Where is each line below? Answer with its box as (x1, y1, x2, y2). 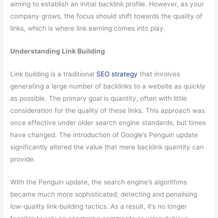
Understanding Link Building (10, 47, 106, 55)
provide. (10, 155, 36, 163)
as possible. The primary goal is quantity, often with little (10, 94, 187, 102)
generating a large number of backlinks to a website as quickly (10, 82, 206, 90)
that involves (138, 70, 181, 78)
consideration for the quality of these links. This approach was (10, 106, 205, 114)
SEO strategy (96, 70, 138, 78)
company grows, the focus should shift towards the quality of (10, 12, 203, 20)
